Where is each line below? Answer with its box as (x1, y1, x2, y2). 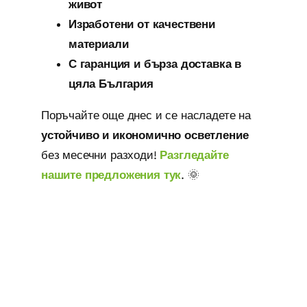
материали (68, 36, 129, 51)
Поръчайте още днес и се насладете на (40, 108, 251, 122)
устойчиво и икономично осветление (40, 127, 249, 142)
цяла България (68, 76, 153, 90)
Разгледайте (160, 147, 229, 162)
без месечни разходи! (40, 147, 160, 162)
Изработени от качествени (68, 16, 215, 31)
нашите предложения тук (40, 167, 182, 182)
